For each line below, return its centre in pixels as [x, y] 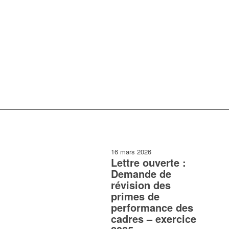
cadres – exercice [154, 219]
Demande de [141, 174]
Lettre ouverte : [148, 163]
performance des [152, 208]
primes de [135, 196]
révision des [141, 185]
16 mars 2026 [131, 152]
